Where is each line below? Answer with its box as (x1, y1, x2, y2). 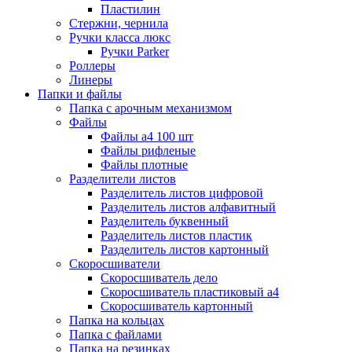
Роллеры (69, 59, 115, 73)
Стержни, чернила (69, 16, 168, 31)
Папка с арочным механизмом (69, 101, 232, 115)
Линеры (69, 73, 112, 87)
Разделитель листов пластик (101, 229, 252, 243)
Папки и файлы (38, 87, 122, 101)
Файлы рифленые (101, 144, 196, 158)
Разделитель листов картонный (101, 243, 269, 257)
